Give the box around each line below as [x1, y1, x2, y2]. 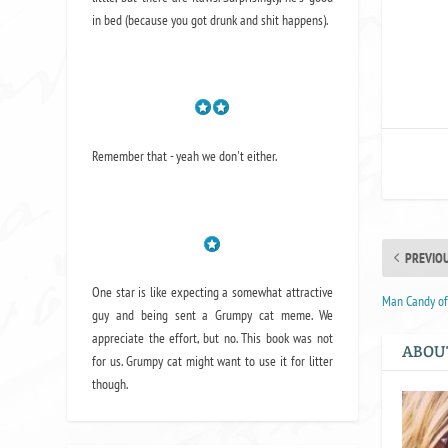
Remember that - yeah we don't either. [92, 146, 278, 165]
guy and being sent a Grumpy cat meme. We [92, 306, 333, 325]
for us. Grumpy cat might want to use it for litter [92, 352, 333, 371]
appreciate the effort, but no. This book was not [92, 329, 333, 348]
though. [92, 375, 129, 394]
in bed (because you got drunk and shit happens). [92, 10, 329, 29]
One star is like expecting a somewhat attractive [92, 283, 333, 302]
